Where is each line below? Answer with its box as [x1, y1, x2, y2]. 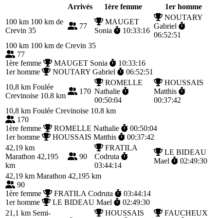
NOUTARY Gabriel [51, 67, 117, 76]
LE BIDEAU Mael [51, 198, 114, 206]
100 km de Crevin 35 [29, 41, 96, 50]
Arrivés [68, 2, 92, 11]
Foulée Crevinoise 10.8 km [31, 106, 116, 115]
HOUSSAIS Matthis [51, 132, 118, 141]
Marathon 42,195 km [35, 171, 101, 180]
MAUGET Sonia [52, 58, 109, 67]
